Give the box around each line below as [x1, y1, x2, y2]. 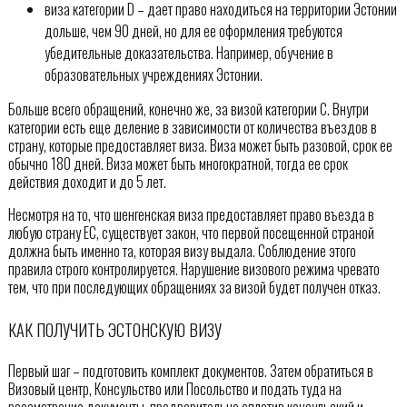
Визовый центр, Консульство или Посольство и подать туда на [7, 378, 342, 401]
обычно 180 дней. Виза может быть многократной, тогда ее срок [7, 153, 348, 175]
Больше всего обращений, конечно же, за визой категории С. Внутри [7, 98, 369, 121]
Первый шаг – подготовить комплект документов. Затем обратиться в [7, 360, 373, 382]
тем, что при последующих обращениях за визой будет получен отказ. [7, 276, 381, 299]
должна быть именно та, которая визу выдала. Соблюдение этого [7, 240, 356, 263]
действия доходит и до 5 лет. [7, 171, 166, 194]
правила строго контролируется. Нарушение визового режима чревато [7, 258, 380, 281]
